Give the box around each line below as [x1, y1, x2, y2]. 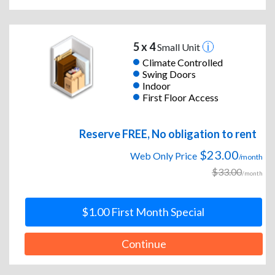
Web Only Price [130, 150, 197, 162]
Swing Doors [142, 68, 196, 80]
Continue [121, 237, 166, 251]
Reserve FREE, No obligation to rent [79, 127, 257, 141]
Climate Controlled [142, 56, 223, 68]
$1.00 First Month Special [81, 205, 204, 219]
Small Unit [155, 41, 202, 53]
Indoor [142, 79, 171, 91]
